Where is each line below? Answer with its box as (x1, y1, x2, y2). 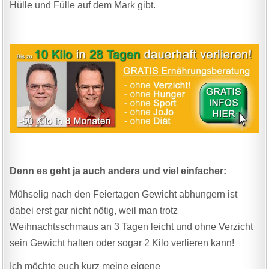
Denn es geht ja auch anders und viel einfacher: (10, 165, 227, 176)
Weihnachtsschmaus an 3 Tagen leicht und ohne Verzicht (10, 221, 253, 232)
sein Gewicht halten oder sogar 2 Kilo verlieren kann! (10, 237, 235, 248)
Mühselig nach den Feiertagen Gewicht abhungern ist (10, 189, 238, 199)
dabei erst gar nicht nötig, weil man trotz (10, 205, 178, 216)
